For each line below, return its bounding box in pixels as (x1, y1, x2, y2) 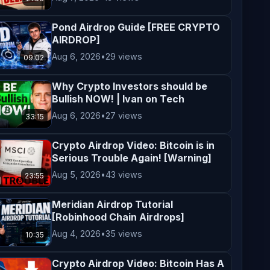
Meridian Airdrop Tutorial (52, 198, 174, 210)
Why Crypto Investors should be (52, 80, 208, 92)
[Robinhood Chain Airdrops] (52, 211, 185, 223)
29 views (105, 51, 143, 61)
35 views (105, 228, 143, 239)
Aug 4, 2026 (52, 228, 101, 239)
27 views (105, 110, 143, 121)
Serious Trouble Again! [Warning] (52, 152, 212, 164)
